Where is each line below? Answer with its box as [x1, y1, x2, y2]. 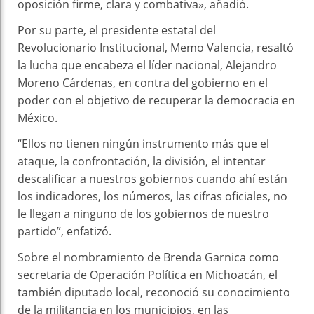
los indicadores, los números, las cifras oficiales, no [18, 189, 287, 205]
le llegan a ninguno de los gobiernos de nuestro [18, 206, 269, 222]
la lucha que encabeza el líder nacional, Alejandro [18, 57, 277, 74]
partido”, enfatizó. [18, 224, 111, 240]
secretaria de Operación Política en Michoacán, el [18, 267, 278, 283]
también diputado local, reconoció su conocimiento [18, 285, 290, 301]
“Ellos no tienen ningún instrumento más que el [18, 136, 269, 152]
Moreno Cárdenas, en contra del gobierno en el [18, 75, 268, 91]
